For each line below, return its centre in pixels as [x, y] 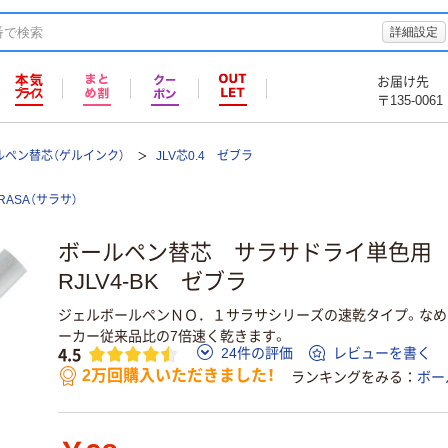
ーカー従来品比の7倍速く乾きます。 [172, 335]
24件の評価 [257, 353]
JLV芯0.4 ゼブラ [204, 156]
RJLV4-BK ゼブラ [152, 282]
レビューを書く [382, 353]
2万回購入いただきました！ [178, 376]
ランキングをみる [347, 377]
